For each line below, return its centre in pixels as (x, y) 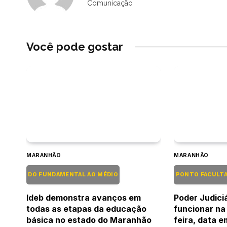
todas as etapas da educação (86, 209)
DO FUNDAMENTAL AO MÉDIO (73, 174)
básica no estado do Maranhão (89, 220)
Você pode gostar (75, 47)
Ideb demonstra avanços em (84, 197)
